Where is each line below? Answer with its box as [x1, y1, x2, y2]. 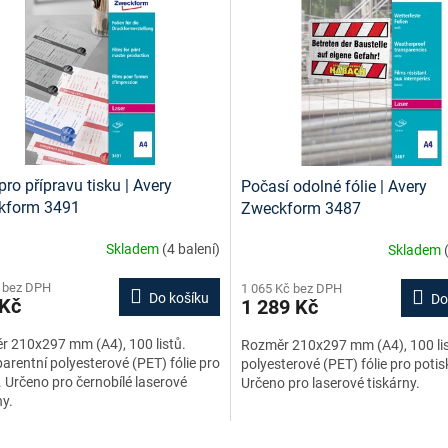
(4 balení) [161, 240, 220, 257]
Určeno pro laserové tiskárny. [240, 375, 420, 391]
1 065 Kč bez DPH [240, 281, 342, 296]
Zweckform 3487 [240, 199, 361, 218]
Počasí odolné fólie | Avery [240, 177, 427, 196]
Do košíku [148, 290, 209, 307]
